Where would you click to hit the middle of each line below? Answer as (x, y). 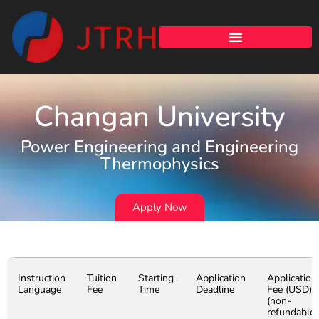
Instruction (42, 278)
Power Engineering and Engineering (159, 147)
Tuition (102, 278)
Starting (156, 278)
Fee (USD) (289, 290)
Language (40, 290)
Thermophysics (159, 164)
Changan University (159, 117)
